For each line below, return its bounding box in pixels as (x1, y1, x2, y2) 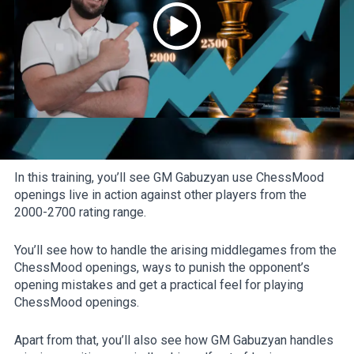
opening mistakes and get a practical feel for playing (14, 277, 303, 292)
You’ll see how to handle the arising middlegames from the (14, 242, 337, 258)
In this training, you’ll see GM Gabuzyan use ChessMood (14, 169, 324, 185)
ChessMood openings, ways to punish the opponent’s (14, 259, 310, 275)
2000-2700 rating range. (14, 204, 146, 220)
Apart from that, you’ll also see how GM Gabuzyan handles (14, 332, 333, 348)
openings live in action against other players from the (14, 186, 307, 202)
